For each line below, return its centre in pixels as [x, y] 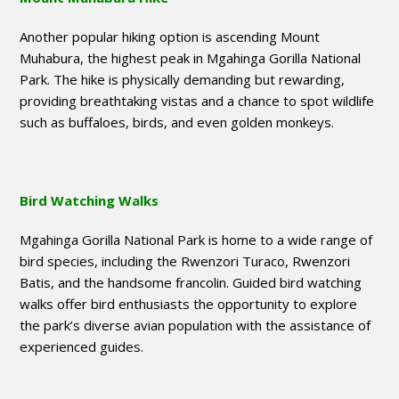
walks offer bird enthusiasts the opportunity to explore [189, 304]
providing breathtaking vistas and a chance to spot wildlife [197, 101]
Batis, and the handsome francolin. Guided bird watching [191, 283]
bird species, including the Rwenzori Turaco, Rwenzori [185, 261]
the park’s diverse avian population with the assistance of [195, 326]
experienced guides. [82, 347]
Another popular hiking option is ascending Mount [170, 37]
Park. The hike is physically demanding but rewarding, [183, 80]
